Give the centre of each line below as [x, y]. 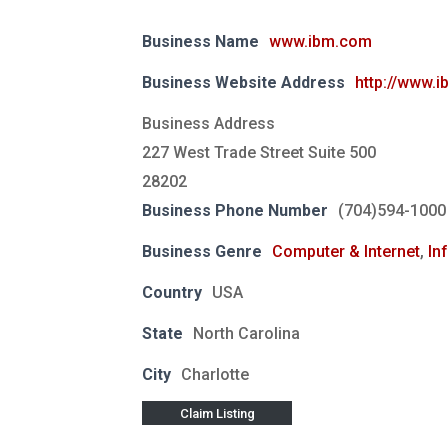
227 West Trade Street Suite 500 [259, 152]
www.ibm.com [320, 41]
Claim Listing [217, 413]
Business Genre [202, 251]
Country [172, 292]
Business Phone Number [235, 210]
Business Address [208, 123]
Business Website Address [243, 82]
